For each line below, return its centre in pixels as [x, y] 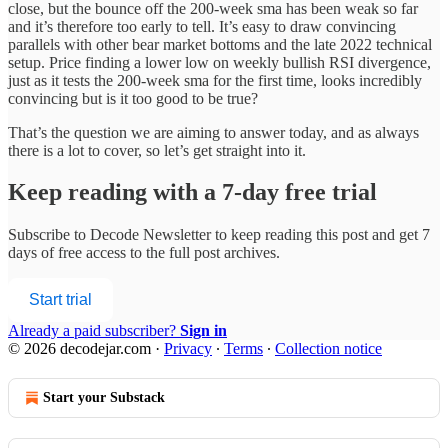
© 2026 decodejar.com [79, 349]
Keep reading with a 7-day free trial [192, 192]
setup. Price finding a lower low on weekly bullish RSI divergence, [219, 62]
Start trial [60, 300]
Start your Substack [104, 398]
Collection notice [328, 349]
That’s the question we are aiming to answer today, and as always [213, 132]
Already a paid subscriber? [94, 331]
